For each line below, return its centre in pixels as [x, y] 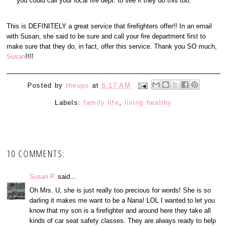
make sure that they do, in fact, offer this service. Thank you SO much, [112, 46]
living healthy [148, 103]
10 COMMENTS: [36, 154]
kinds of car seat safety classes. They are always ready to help [123, 220]
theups [78, 85]
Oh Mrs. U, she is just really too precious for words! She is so [120, 190]
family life [101, 103]
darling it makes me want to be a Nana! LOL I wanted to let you [122, 200]
